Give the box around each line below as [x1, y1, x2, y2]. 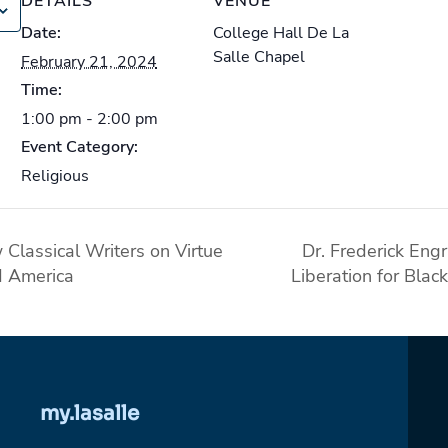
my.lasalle [40, 401, 140, 427]
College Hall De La [213, 22, 349, 44]
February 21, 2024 [21, 51, 157, 73]
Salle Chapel [213, 46, 305, 68]
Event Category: [21, 136, 138, 158]
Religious [21, 165, 89, 187]
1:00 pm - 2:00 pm [21, 108, 158, 130]
